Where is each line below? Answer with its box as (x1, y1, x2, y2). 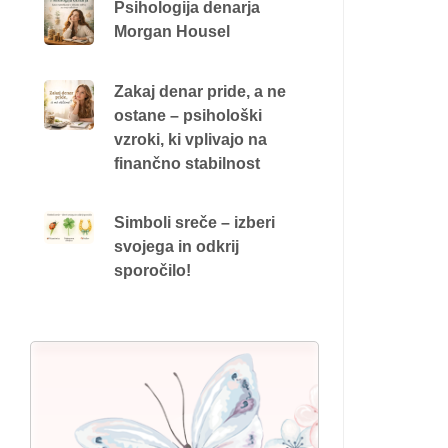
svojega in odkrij (113, 237, 239, 255)
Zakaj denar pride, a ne (113, 82, 286, 100)
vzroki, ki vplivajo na (113, 130, 267, 148)
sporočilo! (113, 261, 191, 279)
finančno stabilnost (113, 154, 260, 172)
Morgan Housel (113, 22, 230, 40)
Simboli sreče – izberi (113, 213, 275, 231)
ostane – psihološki (113, 106, 262, 124)
